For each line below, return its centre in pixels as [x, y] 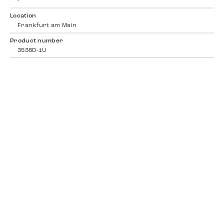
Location [23, 16]
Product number [37, 41]
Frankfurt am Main [47, 26]
